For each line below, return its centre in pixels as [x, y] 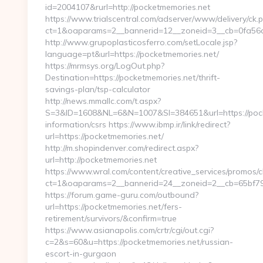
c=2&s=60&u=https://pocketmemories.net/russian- [139, 242]
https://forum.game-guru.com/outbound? [122, 195]
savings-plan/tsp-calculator [98, 89]
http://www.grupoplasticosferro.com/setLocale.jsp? [141, 42]
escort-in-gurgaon [81, 254]
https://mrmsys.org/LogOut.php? [105, 66]
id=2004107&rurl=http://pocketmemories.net [128, 7]
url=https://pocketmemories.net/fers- [114, 207]
